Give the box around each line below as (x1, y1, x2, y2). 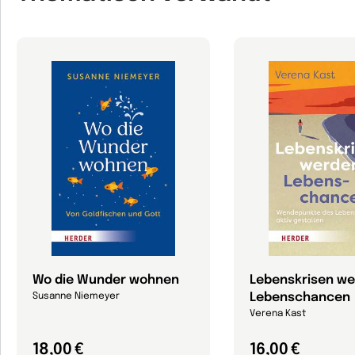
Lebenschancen (250, 291, 350, 304)
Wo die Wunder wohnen (32, 273, 179, 287)
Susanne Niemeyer (32, 292, 120, 301)
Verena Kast (250, 309, 306, 319)
